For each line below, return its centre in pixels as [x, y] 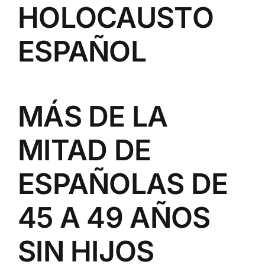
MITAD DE [85, 150]
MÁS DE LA [93, 116]
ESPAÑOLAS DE [123, 184]
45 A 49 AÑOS [114, 217]
